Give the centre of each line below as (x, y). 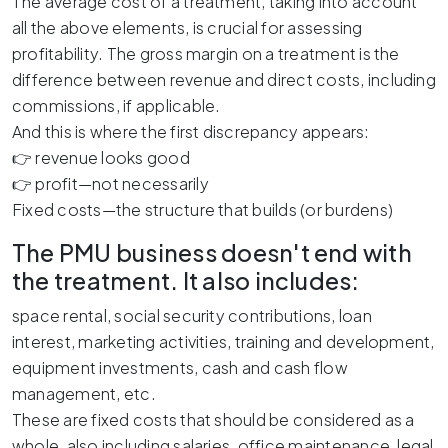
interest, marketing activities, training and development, (223, 342)
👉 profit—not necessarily (110, 184)
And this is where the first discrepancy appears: (191, 132)
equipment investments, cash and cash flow (180, 368)
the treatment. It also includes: (186, 281)
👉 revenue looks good (101, 158)
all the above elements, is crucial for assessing (187, 28)
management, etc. (84, 394)
